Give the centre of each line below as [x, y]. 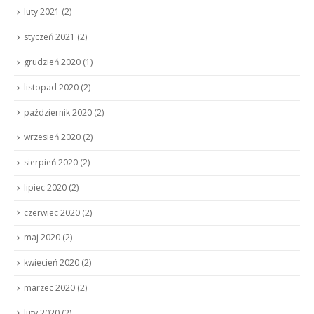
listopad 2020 [51, 87]
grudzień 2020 [52, 62]
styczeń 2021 [49, 37]
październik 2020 [58, 112]
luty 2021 [42, 12]
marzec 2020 [49, 287]
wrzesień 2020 [52, 137]
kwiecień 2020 [52, 263]
